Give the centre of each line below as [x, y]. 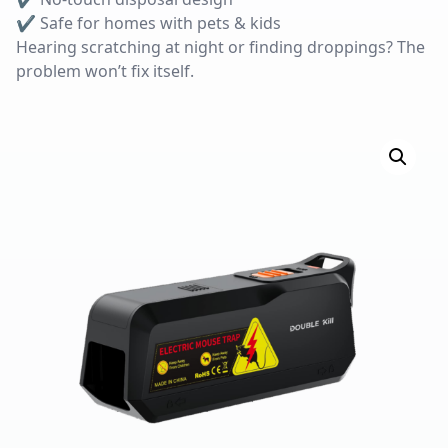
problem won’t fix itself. [105, 71]
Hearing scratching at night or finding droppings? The [220, 47]
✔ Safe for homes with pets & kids [148, 23]
